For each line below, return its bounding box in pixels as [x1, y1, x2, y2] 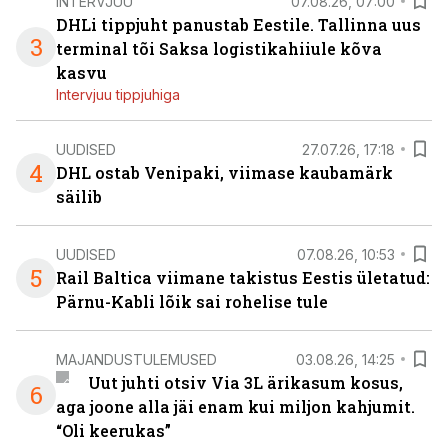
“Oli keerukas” [56, 420, 171, 441]
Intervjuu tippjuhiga [56, 86, 180, 103]
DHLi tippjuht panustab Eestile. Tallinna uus [56, 14, 421, 35]
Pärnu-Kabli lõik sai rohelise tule [56, 291, 328, 312]
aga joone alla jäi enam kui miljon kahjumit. [56, 396, 415, 417]
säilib [56, 186, 102, 207]
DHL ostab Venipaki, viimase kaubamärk [56, 162, 393, 183]
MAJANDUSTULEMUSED [56, 350, 217, 368]
